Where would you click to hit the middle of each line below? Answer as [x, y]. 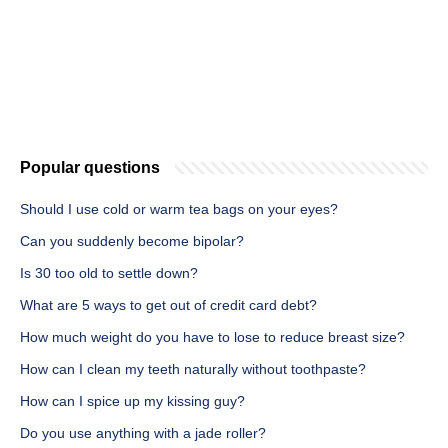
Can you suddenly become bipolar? [132, 241]
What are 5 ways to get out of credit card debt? [168, 305]
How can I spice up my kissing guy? [132, 401]
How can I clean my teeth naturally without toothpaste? [193, 369]
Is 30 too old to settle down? [109, 273]
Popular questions [90, 168]
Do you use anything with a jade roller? [143, 433]
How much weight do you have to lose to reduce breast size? [212, 337]
